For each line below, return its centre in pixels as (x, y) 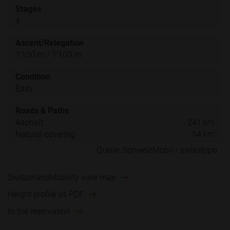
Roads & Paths (42, 110)
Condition (33, 76)
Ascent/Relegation (50, 43)
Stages (28, 9)
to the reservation (39, 212)
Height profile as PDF (46, 195)
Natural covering (45, 134)
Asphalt (29, 122)
